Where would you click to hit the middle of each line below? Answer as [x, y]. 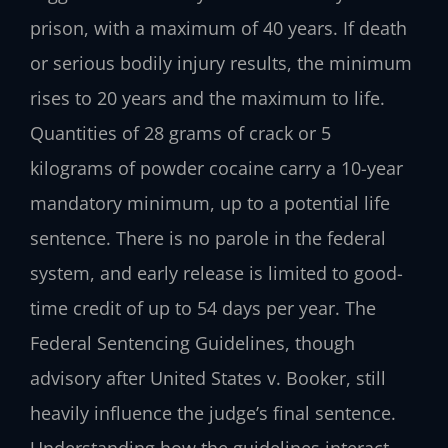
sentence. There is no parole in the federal [208, 237]
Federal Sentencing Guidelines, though [192, 342]
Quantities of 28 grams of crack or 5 [180, 132]
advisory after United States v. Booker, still [208, 377]
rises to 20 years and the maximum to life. [207, 97]
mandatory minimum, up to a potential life [210, 202]
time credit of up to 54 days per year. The [203, 307]
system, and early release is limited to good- [216, 272]
